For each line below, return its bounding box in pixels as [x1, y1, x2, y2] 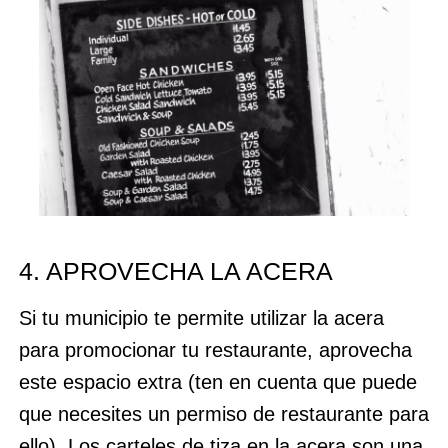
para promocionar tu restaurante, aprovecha [18, 338, 412, 361]
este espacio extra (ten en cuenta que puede [18, 370, 417, 393]
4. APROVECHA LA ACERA [18, 256, 333, 285]
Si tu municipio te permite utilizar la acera [18, 306, 384, 329]
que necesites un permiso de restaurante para [18, 402, 429, 425]
